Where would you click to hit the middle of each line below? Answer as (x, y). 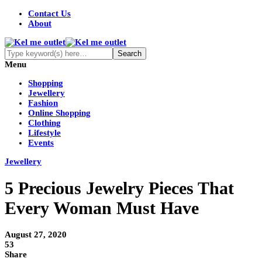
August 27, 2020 (36, 235)
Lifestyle (44, 133)
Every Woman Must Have (102, 208)
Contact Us (49, 13)
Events (41, 143)
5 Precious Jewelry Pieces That (119, 188)
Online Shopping (59, 113)
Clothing (44, 123)
